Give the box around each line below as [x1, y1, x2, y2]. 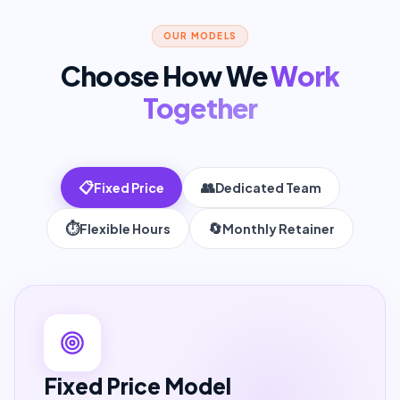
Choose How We [60, 59, 267, 93]
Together [142, 91, 258, 125]
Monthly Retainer [222, 221, 335, 237]
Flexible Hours [79, 221, 171, 237]
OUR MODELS [163, 30, 237, 41]
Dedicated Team [214, 179, 321, 196]
